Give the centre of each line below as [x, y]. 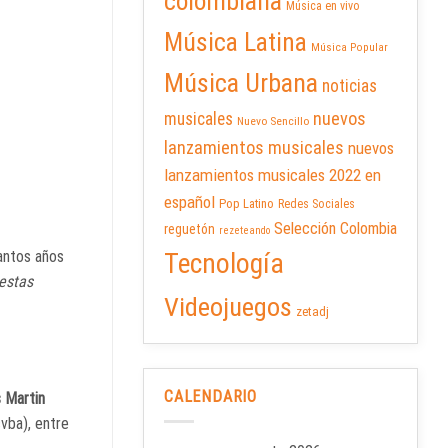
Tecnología [224, 264]
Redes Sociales [316, 204]
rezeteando [244, 231]
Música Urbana [241, 83]
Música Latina [235, 42]
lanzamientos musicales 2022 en [272, 175]
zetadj [312, 312]
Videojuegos [228, 307]
